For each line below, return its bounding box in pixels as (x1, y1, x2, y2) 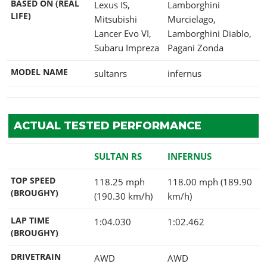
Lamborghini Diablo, (167, 27, 252, 39)
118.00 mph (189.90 (167, 175, 252, 188)
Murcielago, (167, 13, 216, 25)
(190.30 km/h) (94, 190, 153, 202)
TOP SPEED (11, 175, 55, 186)
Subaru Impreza (94, 41, 159, 54)
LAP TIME (11, 215, 49, 226)
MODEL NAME (11, 66, 68, 77)
